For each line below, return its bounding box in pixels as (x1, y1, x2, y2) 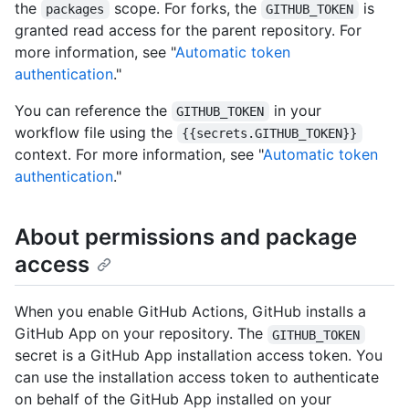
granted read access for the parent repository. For (15, 21, 362, 40)
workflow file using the (15, 123, 177, 142)
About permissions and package (15, 224, 357, 251)
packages (46, 2, 105, 17)
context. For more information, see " (15, 145, 263, 164)
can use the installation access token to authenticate (15, 368, 379, 387)
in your (268, 101, 326, 121)
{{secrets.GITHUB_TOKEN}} (182, 126, 358, 142)
